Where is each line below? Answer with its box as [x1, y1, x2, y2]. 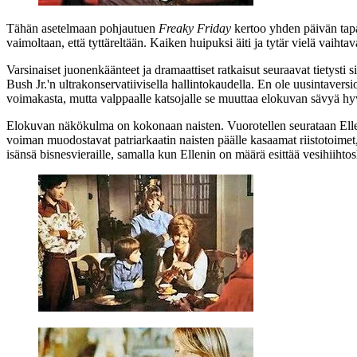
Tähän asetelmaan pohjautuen [6, 21, 159, 35]
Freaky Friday [159, 21, 231, 35]
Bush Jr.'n [6, 76, 56, 91]
